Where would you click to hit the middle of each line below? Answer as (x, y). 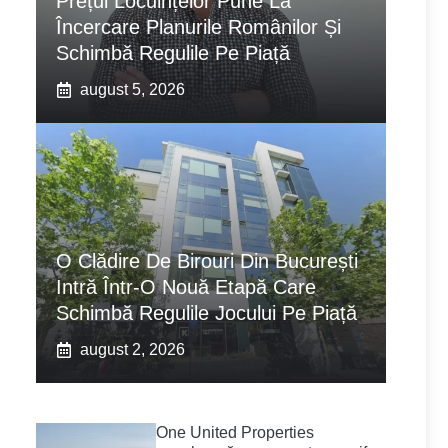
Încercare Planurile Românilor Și (198, 27)
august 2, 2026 (132, 350)
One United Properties (235, 433)
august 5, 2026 (132, 90)
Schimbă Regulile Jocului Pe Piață (206, 313)
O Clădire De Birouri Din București (207, 261)
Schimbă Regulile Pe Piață (173, 53)
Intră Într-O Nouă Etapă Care (186, 287)
